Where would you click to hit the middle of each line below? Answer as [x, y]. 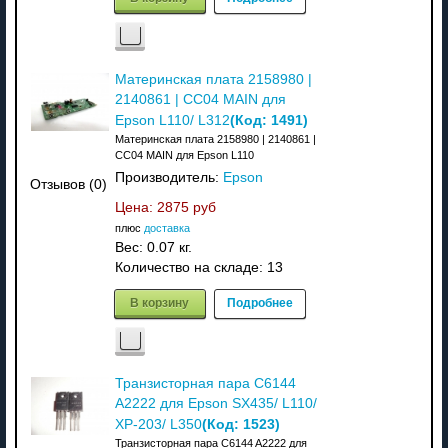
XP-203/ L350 [158, 424]
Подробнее [259, 301]
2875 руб [186, 207]
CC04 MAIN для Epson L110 [184, 154]
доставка [166, 227]
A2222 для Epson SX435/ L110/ [215, 403]
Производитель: [168, 177]
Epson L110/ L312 [172, 120]
